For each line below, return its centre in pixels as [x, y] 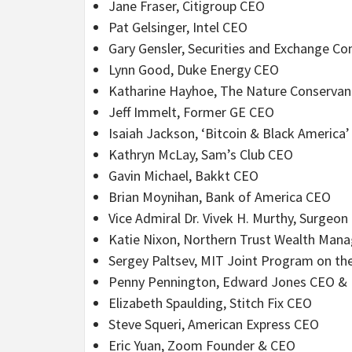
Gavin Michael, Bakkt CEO [183, 175]
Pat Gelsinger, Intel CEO [178, 27]
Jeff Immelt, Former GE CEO [191, 112]
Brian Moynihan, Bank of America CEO [220, 196]
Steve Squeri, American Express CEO [214, 324]
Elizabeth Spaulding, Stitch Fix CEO [210, 302]
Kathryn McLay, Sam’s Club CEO [201, 154]
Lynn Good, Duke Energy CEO [194, 69]
